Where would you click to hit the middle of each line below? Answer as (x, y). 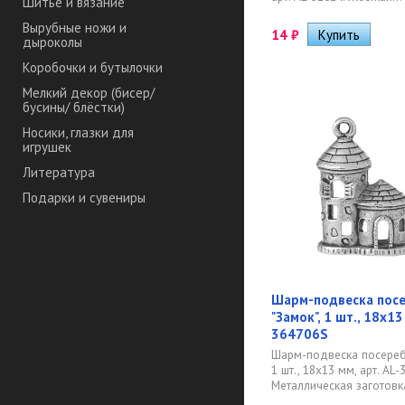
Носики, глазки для (78, 133)
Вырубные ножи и (75, 28)
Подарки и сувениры (84, 198)
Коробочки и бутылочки (93, 68)
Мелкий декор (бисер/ (89, 93)
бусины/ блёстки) (74, 108)
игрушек (47, 147)
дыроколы (52, 42)
